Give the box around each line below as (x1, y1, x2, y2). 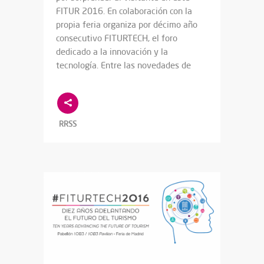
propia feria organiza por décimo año (56, 19, 197, 31)
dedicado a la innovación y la (56, 46, 168, 58)
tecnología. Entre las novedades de (56, 60, 191, 71)
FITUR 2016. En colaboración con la (56, 5, 192, 17)
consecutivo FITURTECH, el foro (56, 32, 177, 44)
